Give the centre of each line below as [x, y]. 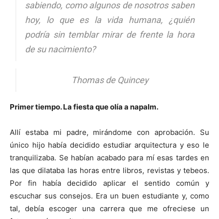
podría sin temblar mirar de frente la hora [110, 34]
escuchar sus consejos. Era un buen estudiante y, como [109, 196]
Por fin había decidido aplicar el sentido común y [109, 183]
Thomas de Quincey [110, 80]
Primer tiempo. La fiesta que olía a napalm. [84, 107]
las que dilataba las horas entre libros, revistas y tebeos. [109, 170]
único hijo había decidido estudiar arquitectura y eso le [109, 145]
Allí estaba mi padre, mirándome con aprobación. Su [109, 132]
